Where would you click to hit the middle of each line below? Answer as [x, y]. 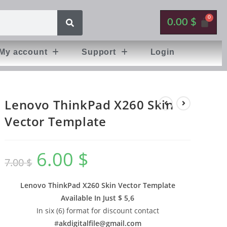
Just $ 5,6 [118, 198]
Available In [81, 198]
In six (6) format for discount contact [98, 211]
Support [99, 52]
